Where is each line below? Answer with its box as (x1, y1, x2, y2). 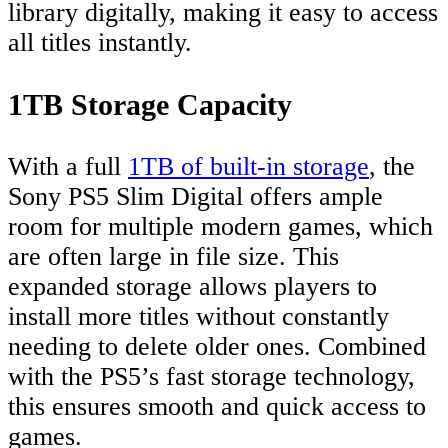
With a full (8, 152, 128, 182)
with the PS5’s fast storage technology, (8, 362, 415, 392)
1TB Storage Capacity (8, 88, 292, 122)
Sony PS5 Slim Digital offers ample (8, 182, 383, 212)
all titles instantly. (8, 28, 192, 58)
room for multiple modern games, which (8, 212, 433, 242)
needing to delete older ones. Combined (8, 332, 426, 362)
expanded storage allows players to (8, 272, 377, 302)
